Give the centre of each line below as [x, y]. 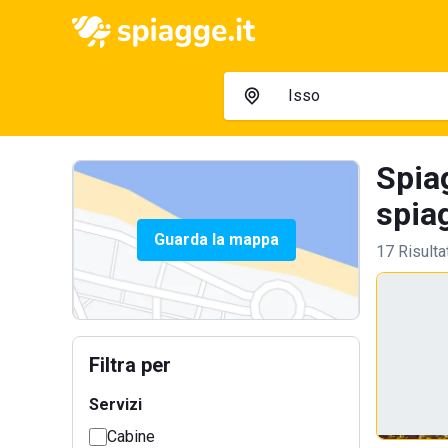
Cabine [131, 436]
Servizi [115, 404]
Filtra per [130, 365]
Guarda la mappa [216, 239]
